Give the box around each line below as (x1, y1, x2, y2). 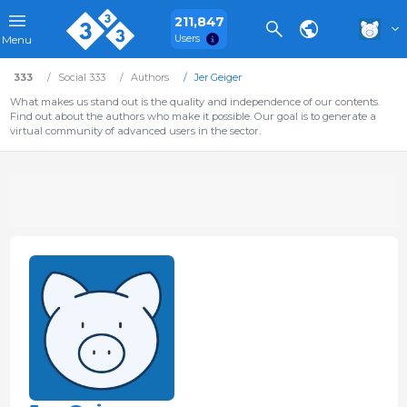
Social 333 (57, 71, 105, 84)
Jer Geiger (194, 71, 242, 84)
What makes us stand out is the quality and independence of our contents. (9, 95, 380, 108)
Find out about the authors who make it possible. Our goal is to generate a (9, 110, 376, 123)
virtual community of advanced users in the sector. (9, 124, 261, 137)
